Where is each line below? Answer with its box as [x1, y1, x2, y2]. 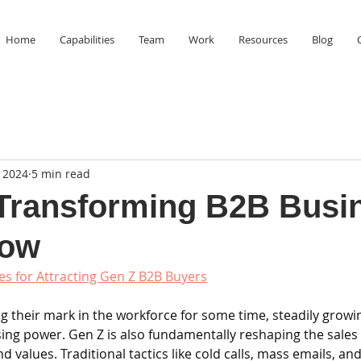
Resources [239, 32, 288, 47]
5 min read [31, 165, 90, 181]
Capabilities [60, 32, 114, 47]
